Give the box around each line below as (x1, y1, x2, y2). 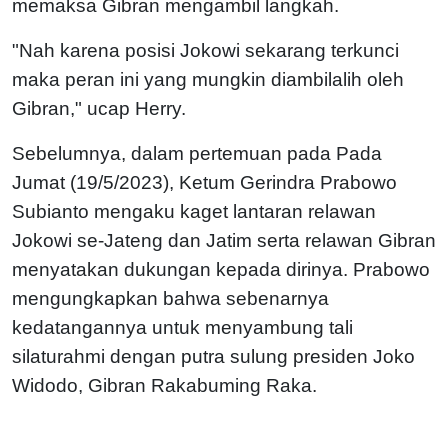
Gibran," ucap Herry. (12, 97, 186, 119)
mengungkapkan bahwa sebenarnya (12, 287, 329, 309)
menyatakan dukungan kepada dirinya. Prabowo (12, 258, 430, 280)
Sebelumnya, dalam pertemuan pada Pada (12, 142, 382, 164)
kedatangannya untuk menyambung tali (12, 316, 353, 338)
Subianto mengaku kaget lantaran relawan (12, 200, 376, 222)
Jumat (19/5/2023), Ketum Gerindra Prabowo (12, 171, 397, 193)
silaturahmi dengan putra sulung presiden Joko (12, 345, 415, 367)
